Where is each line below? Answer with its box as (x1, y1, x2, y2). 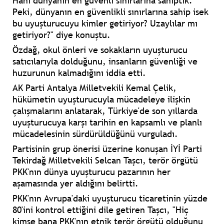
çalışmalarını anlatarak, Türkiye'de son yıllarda (12, 105, 197, 117)
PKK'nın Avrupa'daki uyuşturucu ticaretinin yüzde (12, 192, 207, 204)
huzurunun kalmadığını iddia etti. (12, 67, 146, 79)
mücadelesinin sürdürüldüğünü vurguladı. (12, 128, 178, 140)
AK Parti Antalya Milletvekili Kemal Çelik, (12, 82, 176, 94)
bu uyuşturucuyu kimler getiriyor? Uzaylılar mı (12, 17, 197, 29)
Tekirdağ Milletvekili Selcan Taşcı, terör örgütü (12, 154, 198, 166)
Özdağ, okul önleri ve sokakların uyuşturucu (12, 44, 187, 56)
